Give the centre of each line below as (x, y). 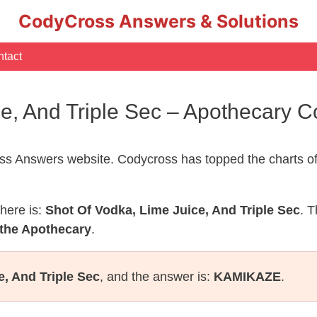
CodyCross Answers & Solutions (158, 21)
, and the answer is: (157, 277)
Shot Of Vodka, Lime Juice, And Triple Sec (173, 210)
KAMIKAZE (247, 277)
